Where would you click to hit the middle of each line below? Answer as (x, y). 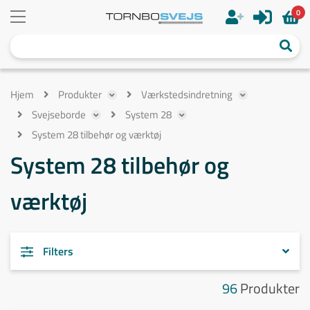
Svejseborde (59, 115)
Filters (57, 251)
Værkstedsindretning (187, 94)
